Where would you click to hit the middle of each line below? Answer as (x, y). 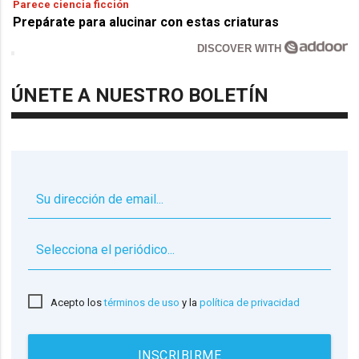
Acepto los (78, 303)
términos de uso (142, 303)
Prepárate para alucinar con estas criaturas (146, 22)
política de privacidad (250, 303)
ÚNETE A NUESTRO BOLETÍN (140, 95)
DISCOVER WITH (241, 48)
